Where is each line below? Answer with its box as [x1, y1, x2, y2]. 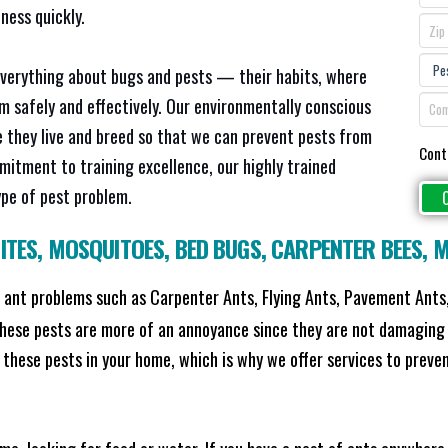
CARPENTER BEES [271, 230, 423, 266]
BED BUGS [174, 230, 261, 266]
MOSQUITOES [47, 230, 165, 266]
